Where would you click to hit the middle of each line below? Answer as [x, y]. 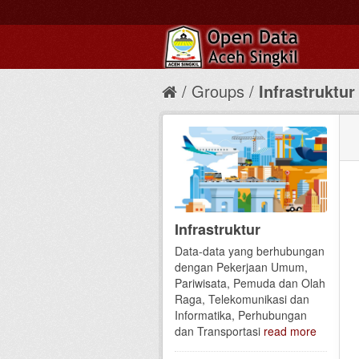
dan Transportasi [219, 331]
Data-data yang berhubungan [250, 250]
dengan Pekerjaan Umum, [241, 266]
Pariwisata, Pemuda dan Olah [250, 282]
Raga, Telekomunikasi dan [242, 298]
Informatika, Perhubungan [241, 315]
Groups [218, 91]
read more [290, 331]
